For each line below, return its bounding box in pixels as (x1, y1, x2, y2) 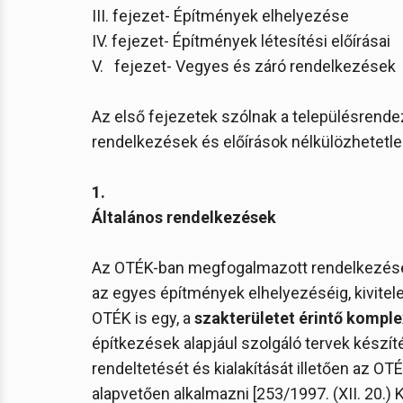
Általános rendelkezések (92, 208, 276, 227)
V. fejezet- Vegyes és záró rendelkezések (92, 57, 396, 76)
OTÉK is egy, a (92, 309, 194, 327)
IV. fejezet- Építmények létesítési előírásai (92, 31, 390, 50)
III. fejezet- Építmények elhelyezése (92, 6, 349, 25)
